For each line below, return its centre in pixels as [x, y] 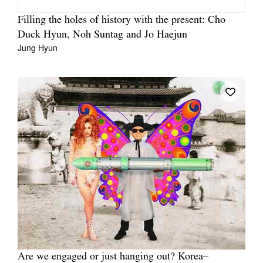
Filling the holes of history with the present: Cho [122, 21]
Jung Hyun [38, 48]
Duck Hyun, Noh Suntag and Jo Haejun [102, 35]
